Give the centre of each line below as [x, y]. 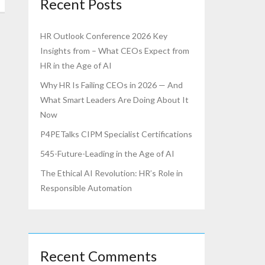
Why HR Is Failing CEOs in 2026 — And [112, 85]
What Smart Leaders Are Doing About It [115, 100]
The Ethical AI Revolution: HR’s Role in [112, 173]
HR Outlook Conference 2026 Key [104, 36]
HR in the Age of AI [76, 66]
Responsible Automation [86, 188]
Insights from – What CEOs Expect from [115, 51]
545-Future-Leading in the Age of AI [108, 154]
